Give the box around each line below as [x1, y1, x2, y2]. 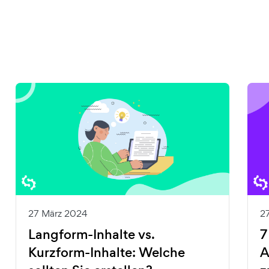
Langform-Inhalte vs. [28, 225, 155, 244]
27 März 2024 [28, 207, 88, 220]
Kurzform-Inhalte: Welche [28, 243, 185, 262]
